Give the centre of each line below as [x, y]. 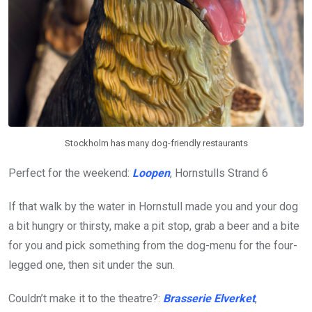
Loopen [151, 173]
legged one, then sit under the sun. [92, 265]
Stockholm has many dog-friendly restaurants [156, 143]
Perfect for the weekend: [70, 173]
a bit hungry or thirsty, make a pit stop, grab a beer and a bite [154, 226]
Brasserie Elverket [209, 299]
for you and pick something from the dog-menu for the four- [153, 246]
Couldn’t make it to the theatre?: [86, 299]
